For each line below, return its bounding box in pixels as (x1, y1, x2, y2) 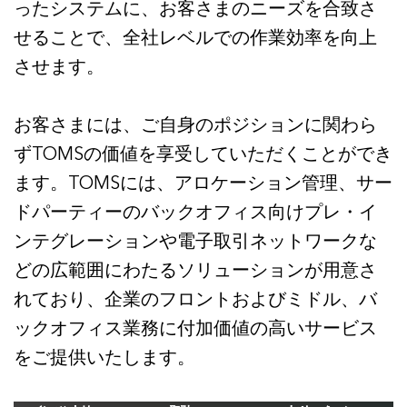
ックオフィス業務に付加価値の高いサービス (14, 316, 377, 341)
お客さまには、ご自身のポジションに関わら (14, 113, 377, 137)
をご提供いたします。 (14, 345, 195, 370)
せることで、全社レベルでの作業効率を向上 (14, 25, 377, 50)
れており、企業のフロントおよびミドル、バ (14, 287, 377, 312)
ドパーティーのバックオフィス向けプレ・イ (14, 200, 377, 224)
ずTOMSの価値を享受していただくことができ (14, 142, 392, 166)
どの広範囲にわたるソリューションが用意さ (14, 258, 377, 283)
